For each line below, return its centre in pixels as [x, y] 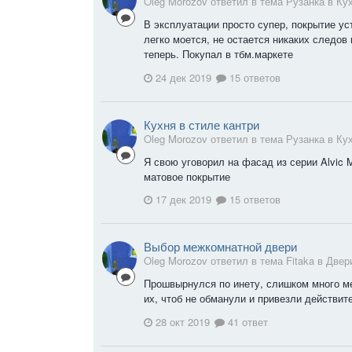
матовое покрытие [187, 176]
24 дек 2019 [183, 77]
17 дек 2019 [183, 200]
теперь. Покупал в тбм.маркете [218, 54]
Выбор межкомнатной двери [220, 247]
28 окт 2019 [183, 321]
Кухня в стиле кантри [202, 124]
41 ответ [246, 321]
